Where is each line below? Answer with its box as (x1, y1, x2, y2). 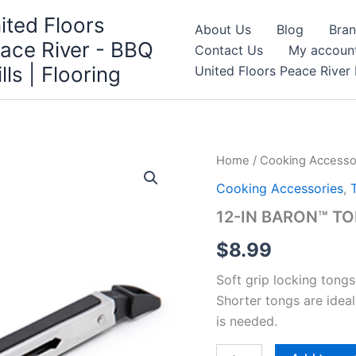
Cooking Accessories (216, 180, 343, 196)
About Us (194, 21, 251, 37)
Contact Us (194, 41, 263, 58)
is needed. (216, 312, 277, 329)
